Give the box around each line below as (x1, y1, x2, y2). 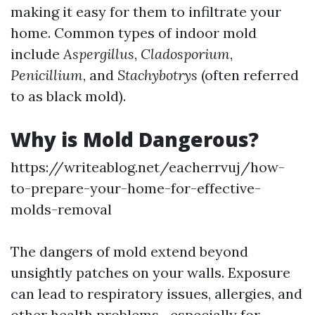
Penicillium (11, 66, 83, 84)
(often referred (198, 66, 299, 84)
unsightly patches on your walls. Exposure (11, 264, 290, 281)
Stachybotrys (117, 66, 198, 84)
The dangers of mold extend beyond (11, 243, 248, 260)
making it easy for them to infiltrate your (11, 3, 281, 20)
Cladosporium (141, 45, 230, 63)
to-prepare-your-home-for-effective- (11, 179, 261, 197)
